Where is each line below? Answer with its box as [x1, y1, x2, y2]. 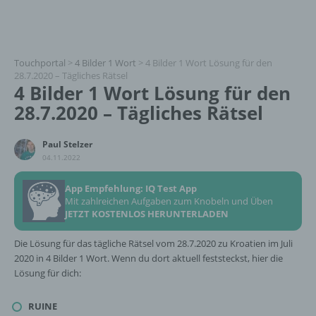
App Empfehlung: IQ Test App [65, 182, 197, 195]
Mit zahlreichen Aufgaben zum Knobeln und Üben [65, 195, 273, 207]
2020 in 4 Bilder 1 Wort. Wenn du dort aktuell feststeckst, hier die [14, 252, 283, 265]
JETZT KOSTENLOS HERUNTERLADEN [65, 207, 229, 220]
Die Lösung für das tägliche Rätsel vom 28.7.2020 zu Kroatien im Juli [14, 237, 293, 250]
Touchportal [14, 56, 66, 69]
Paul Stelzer [42, 138, 92, 150]
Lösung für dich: [14, 267, 81, 279]
